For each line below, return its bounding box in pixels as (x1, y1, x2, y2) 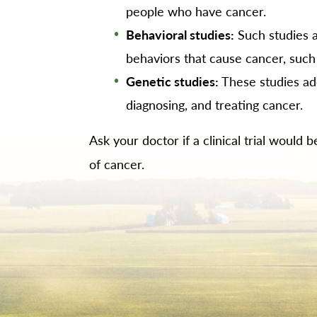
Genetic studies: (126, 71, 219, 90)
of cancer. (88, 155, 144, 173)
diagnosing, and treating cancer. (126, 95, 304, 113)
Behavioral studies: (126, 25, 235, 43)
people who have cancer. (126, 1, 267, 20)
